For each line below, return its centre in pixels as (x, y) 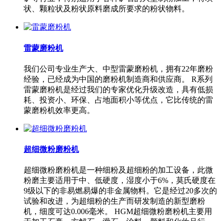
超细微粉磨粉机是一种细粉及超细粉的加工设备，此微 (118, 170)
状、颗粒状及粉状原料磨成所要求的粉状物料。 (107, 9)
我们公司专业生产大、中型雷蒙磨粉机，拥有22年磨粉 (118, 69)
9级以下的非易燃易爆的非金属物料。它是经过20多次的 (120, 191)
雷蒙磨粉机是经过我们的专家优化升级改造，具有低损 (118, 89)
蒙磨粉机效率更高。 (59, 110)
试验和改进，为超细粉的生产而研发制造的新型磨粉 (114, 201)
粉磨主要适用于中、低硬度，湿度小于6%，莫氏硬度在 (120, 181)
